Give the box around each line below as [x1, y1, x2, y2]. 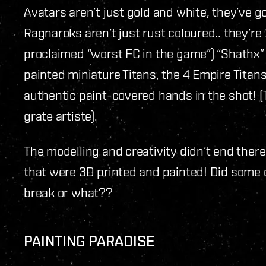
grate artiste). [24, 108, 97, 123]
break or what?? [24, 185, 113, 199]
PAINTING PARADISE [24, 232, 155, 250]
